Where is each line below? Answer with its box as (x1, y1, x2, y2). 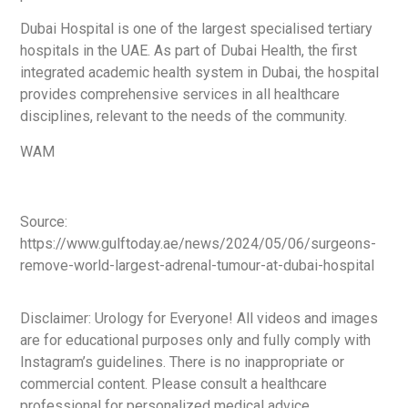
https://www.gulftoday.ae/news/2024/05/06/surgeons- (20, 234, 377, 252)
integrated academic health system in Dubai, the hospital (20, 64, 380, 82)
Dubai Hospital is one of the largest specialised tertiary (20, 20, 373, 38)
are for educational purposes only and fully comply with (20, 331, 372, 349)
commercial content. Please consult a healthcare (20, 374, 328, 393)
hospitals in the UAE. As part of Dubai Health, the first (20, 42, 358, 60)
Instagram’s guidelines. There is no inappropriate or (20, 352, 345, 371)
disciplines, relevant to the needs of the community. (20, 107, 348, 126)
